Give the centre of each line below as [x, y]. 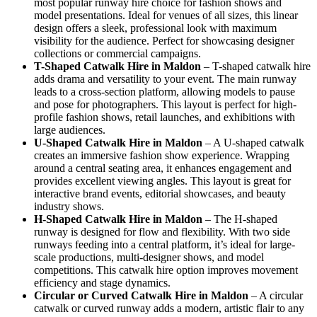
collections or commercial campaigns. [117, 53]
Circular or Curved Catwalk [103, 295]
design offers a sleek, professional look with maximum [155, 28]
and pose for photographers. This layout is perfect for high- [165, 104]
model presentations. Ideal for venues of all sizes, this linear [166, 15]
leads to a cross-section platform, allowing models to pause [165, 91]
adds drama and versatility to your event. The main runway [165, 79]
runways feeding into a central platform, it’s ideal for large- [165, 244]
